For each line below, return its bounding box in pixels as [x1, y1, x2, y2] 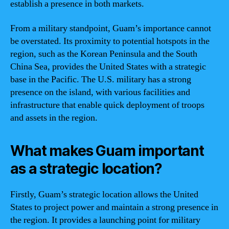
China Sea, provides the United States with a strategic [10, 60, 206, 73]
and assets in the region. [10, 111, 98, 124]
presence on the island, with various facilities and [10, 86, 190, 98]
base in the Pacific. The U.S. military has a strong [10, 73, 191, 85]
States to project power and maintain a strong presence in [10, 201, 218, 213]
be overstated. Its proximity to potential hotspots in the [10, 35, 210, 47]
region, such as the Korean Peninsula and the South [10, 48, 197, 60]
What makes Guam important [10, 142, 204, 159]
